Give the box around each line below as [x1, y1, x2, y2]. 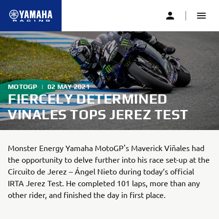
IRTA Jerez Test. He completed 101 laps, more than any [8, 178, 200, 188]
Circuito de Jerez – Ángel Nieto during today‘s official [8, 166, 194, 176]
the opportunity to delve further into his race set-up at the [8, 154, 210, 164]
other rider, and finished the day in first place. [8, 190, 166, 199]
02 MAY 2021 [47, 83, 90, 90]
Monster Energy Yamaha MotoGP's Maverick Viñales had [8, 143, 204, 153]
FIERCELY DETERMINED [8, 91, 168, 107]
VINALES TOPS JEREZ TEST [8, 107, 189, 122]
